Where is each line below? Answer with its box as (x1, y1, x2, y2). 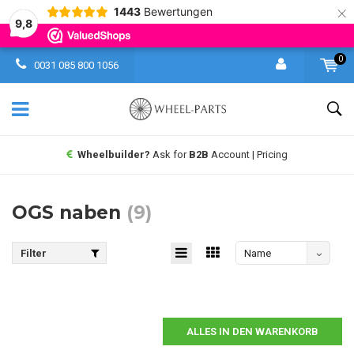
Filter (21, 247, 47, 259)
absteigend (244, 270, 296, 283)
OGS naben (12, 201, 126, 224)
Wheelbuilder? (77, 149, 153, 160)
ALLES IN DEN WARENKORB (186, 326, 318, 337)
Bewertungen (143, 5, 213, 18)
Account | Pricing (209, 149, 288, 160)
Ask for (153, 149, 189, 160)
